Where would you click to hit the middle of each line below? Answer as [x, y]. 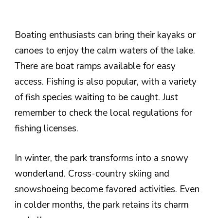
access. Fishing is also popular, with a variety [106, 82]
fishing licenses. [46, 128]
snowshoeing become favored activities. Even [107, 189]
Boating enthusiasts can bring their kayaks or [105, 35]
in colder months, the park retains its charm [102, 205]
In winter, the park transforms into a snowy [101, 158]
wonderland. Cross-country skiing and [92, 173]
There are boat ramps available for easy [95, 66]
